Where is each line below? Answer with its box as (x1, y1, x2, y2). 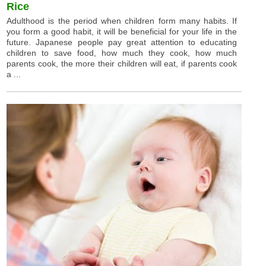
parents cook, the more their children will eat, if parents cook (7, 59, 237, 69)
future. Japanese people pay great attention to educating (7, 37, 237, 47)
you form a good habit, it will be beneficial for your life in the (7, 27, 237, 37)
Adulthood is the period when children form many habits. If (7, 16, 237, 26)
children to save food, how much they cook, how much (7, 48, 237, 58)
